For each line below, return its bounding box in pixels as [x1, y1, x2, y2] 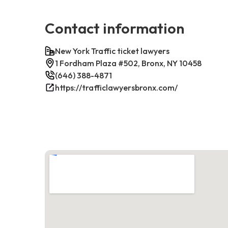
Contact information [45, 18, 184, 37]
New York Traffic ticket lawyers [55, 45, 169, 56]
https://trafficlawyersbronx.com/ [55, 82, 178, 93]
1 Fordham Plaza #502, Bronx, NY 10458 [55, 58, 202, 68]
